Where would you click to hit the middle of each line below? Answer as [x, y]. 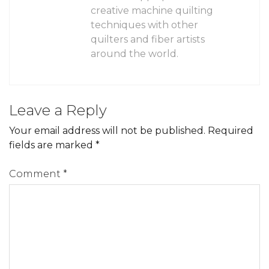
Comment [36, 174]
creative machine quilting [152, 10]
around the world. [134, 53]
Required [231, 130]
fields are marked [52, 145]
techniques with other [144, 25]
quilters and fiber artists [148, 39]
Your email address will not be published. [107, 130]
